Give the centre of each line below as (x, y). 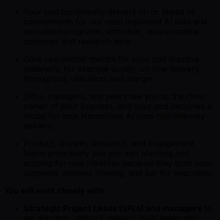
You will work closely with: (55, 190)
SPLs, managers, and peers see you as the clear (114, 96)
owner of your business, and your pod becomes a (118, 106)
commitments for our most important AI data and (115, 21)
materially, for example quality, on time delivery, (112, 69)
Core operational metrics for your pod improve (111, 59)
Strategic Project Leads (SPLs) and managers (113, 208)
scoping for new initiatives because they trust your (118, 163)
